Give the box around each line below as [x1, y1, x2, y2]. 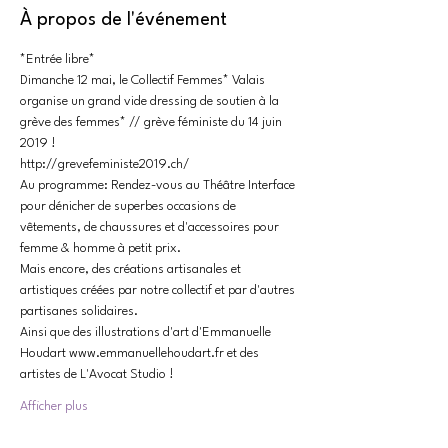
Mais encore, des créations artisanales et [20, 263, 244, 276]
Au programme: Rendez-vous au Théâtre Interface [20, 179, 298, 192]
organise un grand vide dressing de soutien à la [20, 95, 282, 108]
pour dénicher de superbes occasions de [20, 200, 239, 213]
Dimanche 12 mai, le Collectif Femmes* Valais [20, 74, 268, 87]
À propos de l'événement [20, 11, 227, 29]
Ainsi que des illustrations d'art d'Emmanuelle [20, 326, 274, 339]
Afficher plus [20, 400, 88, 413]
